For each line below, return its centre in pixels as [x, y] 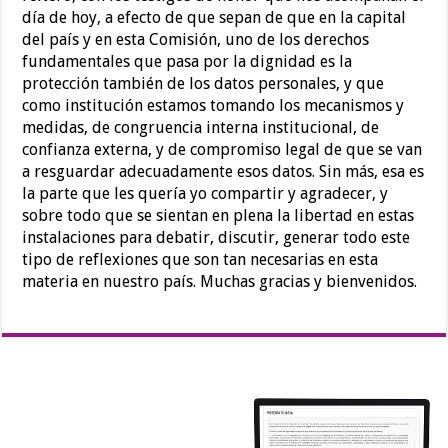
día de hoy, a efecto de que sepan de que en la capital [214, 18]
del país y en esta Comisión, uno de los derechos [196, 40]
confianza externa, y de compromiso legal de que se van [222, 150]
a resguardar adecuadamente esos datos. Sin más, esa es [223, 172]
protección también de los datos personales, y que [203, 84]
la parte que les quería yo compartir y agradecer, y [205, 194]
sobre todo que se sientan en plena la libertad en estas [218, 216]
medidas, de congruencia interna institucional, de [201, 128]
